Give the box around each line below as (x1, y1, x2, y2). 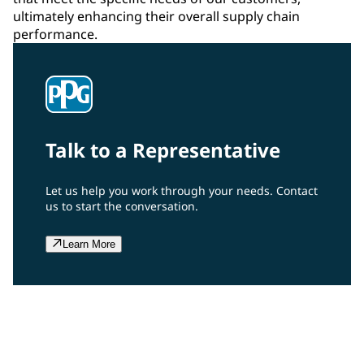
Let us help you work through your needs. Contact (45, 182, 318, 198)
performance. (13, 24, 101, 43)
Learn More (63, 237, 115, 250)
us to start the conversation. (45, 197, 198, 214)
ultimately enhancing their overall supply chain (13, 6, 300, 25)
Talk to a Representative (45, 136, 280, 163)
